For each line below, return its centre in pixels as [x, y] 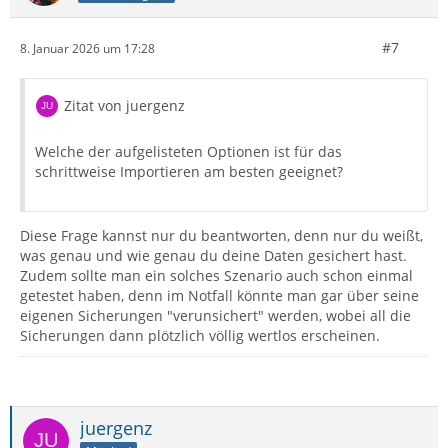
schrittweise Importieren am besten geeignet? [189, 172]
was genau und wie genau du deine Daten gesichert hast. [213, 256]
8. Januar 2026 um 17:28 [87, 48]
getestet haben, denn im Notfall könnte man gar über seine [219, 296]
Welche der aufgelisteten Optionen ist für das [188, 152]
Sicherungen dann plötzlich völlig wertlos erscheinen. [200, 336]
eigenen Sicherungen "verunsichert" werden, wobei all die [215, 316]
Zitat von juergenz [124, 106]
